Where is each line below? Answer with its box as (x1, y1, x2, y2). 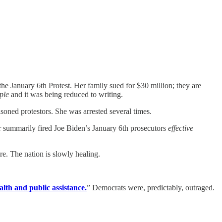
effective (168, 124, 193, 133)
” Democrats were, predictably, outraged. (87, 183, 215, 192)
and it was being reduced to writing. (9, 90, 123, 99)
